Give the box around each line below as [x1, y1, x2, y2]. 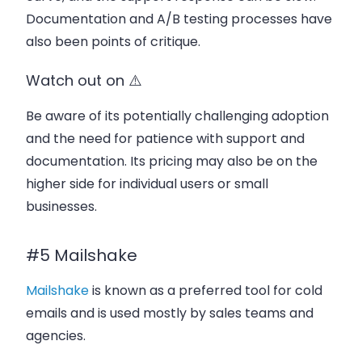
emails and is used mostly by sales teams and [26, 304, 314, 323]
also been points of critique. [26, 32, 200, 51]
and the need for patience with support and [26, 129, 305, 149]
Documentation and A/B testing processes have [26, 9, 332, 28]
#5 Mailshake [26, 244, 137, 267]
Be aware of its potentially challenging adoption [26, 107, 329, 126]
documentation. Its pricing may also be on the [26, 152, 318, 171]
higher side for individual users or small [26, 175, 268, 194]
